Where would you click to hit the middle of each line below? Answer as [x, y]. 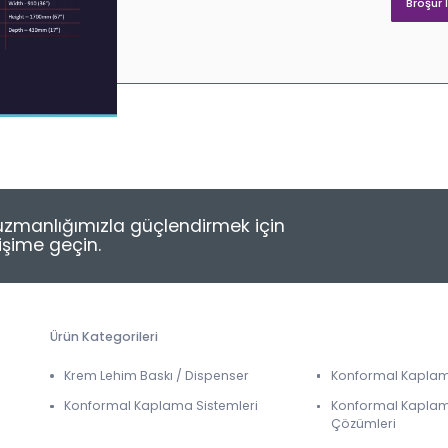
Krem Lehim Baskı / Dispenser [157, 376]
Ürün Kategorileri [104, 337]
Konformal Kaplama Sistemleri [161, 406]
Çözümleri [363, 424]
